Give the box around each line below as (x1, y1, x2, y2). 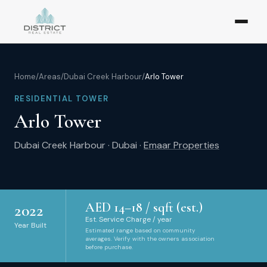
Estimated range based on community (85, 226, 195, 234)
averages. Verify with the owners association (85, 235, 215, 243)
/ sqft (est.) (142, 200, 203, 215)
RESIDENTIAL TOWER (14, 94, 109, 104)
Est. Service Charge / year (85, 215, 172, 224)
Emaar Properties (144, 139, 219, 151)
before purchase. (85, 243, 133, 251)
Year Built (14, 221, 46, 230)
